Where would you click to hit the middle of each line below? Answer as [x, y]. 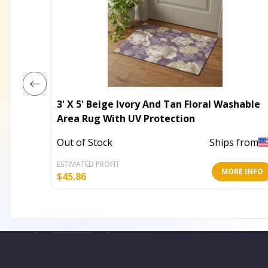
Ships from [234, 143]
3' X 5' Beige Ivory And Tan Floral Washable [159, 104]
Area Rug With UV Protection [126, 118]
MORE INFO [242, 171]
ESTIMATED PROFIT [88, 164]
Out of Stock [85, 143]
